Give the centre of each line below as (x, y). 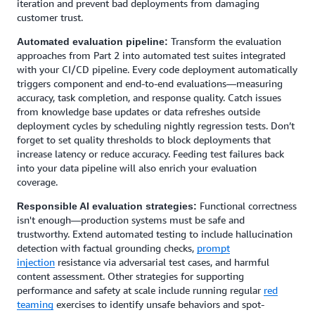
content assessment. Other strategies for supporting (130, 276)
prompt (213, 248)
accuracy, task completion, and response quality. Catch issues (149, 97)
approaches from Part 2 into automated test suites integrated (151, 55)
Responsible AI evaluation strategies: (107, 206)
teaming (35, 304)
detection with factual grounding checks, (107, 248)
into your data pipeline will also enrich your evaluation (137, 168)
